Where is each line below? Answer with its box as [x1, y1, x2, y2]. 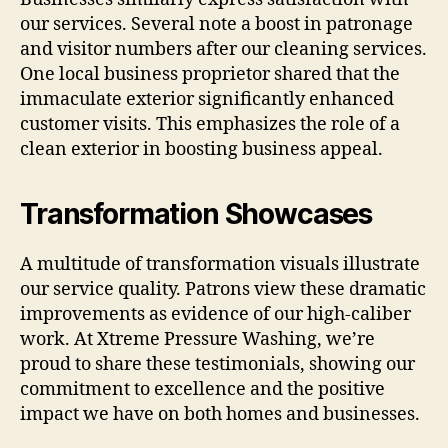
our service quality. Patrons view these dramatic [20, 278, 426, 302]
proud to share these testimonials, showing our [20, 353, 415, 377]
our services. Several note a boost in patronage [20, 13, 413, 37]
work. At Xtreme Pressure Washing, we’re [20, 328, 375, 352]
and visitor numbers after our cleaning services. [20, 38, 427, 62]
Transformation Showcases [20, 197, 373, 232]
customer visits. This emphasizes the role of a [20, 113, 400, 137]
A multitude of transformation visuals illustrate [20, 253, 420, 277]
